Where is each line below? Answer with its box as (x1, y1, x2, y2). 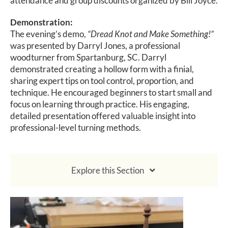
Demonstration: (10, 17, 73, 27)
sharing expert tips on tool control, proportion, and (10, 75, 194, 86)
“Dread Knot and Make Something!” (87, 28, 214, 39)
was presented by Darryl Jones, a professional (10, 40, 180, 51)
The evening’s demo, (10, 28, 88, 39)
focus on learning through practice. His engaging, (10, 99, 189, 109)
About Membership (13, 193, 86, 204)
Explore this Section (71, 165, 144, 176)
